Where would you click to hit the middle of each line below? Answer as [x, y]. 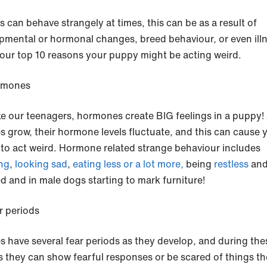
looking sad [41, 164]
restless [231, 164]
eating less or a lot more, [128, 164]
